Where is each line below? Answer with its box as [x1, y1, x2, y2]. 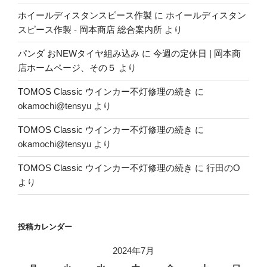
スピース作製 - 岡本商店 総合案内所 [18, 24, 162, 35]
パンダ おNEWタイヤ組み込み [18, 48, 139, 59]
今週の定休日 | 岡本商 [153, 48, 241, 59]
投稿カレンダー [18, 222, 72, 231]
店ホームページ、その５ [18, 63, 116, 73]
